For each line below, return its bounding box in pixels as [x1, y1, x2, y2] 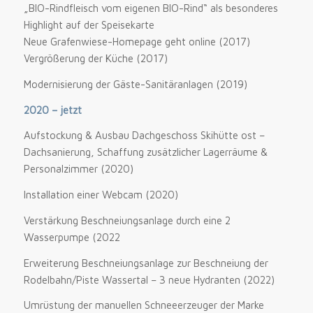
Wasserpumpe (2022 [23, 231, 120, 243]
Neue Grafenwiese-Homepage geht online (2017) [23, 36, 250, 48]
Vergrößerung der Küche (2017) [23, 52, 168, 65]
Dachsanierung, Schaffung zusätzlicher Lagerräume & [23, 146, 268, 159]
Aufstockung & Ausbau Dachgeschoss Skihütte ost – [23, 129, 265, 142]
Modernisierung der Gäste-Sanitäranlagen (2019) [23, 78, 247, 90]
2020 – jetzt [23, 103, 82, 116]
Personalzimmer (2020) [23, 163, 133, 175]
